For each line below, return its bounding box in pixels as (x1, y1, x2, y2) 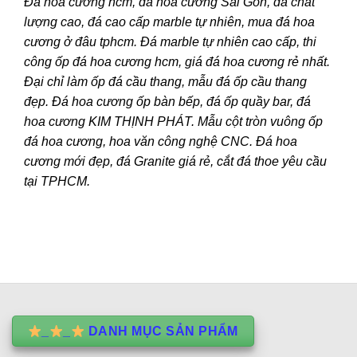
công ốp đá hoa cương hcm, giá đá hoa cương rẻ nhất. (24, 54, 330, 69)
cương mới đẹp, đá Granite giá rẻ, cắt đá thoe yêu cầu (24, 154, 327, 168)
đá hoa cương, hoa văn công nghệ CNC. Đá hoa (24, 134, 297, 148)
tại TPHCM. (24, 174, 90, 188)
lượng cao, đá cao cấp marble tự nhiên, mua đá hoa (24, 14, 315, 29)
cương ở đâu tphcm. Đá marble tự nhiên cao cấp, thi (24, 34, 316, 49)
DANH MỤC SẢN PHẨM (84, 324, 238, 339)
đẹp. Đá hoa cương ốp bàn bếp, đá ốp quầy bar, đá (24, 94, 311, 108)
